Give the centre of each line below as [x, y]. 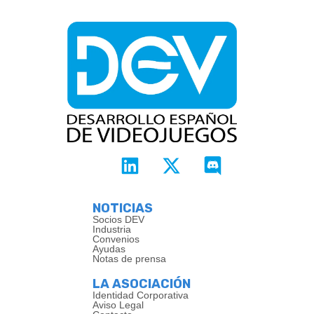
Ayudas [109, 249]
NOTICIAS [123, 209]
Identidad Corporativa [141, 295]
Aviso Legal [118, 305]
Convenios [116, 239]
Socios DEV [118, 220]
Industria [112, 230]
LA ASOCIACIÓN [142, 284]
